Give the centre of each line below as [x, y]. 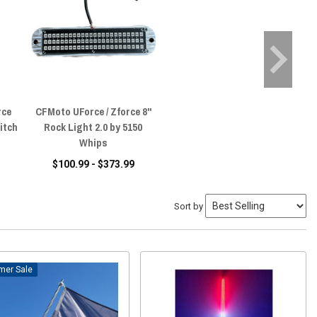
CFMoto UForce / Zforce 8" [93, 111]
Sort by [189, 206]
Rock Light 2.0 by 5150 [93, 127]
